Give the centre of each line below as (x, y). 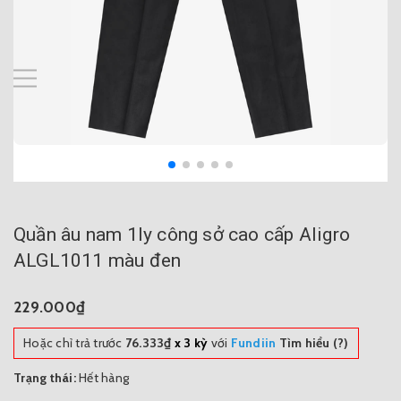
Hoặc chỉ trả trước (74, 343)
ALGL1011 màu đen (98, 261)
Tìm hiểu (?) (312, 343)
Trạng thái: (45, 378)
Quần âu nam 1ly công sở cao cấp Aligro (182, 235)
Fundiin (253, 343)
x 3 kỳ (191, 343)
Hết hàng (104, 378)
